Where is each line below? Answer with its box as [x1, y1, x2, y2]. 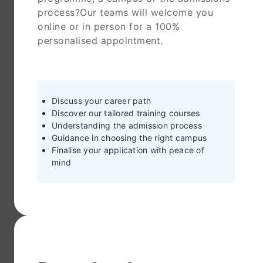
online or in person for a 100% [38, 21, 180, 33]
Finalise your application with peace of [52, 145, 204, 156]
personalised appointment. [38, 35, 163, 47]
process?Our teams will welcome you [38, 6, 213, 19]
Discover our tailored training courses [52, 108, 200, 119]
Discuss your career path [52, 96, 151, 106]
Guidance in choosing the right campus [52, 133, 207, 143]
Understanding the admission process [52, 120, 202, 131]
